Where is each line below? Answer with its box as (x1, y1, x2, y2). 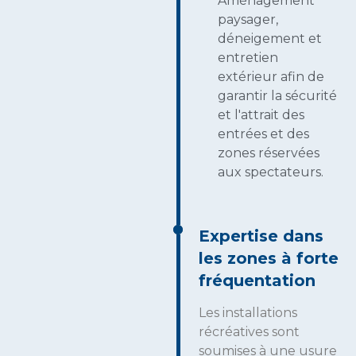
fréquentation (199, 271, 315, 291)
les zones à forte (199, 249, 339, 269)
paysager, (218, 12, 278, 28)
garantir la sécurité (218, 88, 337, 104)
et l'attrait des (218, 107, 304, 123)
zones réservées (218, 145, 319, 161)
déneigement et (218, 31, 322, 47)
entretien (218, 50, 278, 66)
